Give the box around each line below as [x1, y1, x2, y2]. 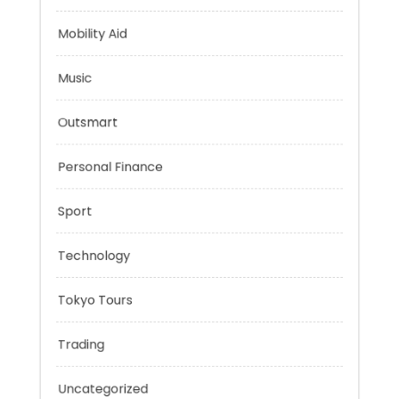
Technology [39, 345, 122, 365]
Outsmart [39, 194, 108, 216]
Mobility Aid [39, 94, 118, 115]
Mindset [39, 44, 94, 65]
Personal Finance [39, 244, 159, 265]
